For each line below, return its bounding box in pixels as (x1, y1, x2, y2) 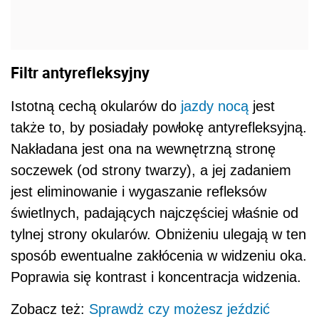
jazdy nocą (181, 98, 249, 114)
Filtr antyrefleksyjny (11, 62, 150, 83)
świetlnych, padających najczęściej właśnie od (11, 204, 298, 221)
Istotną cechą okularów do (11, 98, 181, 114)
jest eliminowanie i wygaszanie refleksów (11, 183, 266, 199)
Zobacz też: (11, 300, 89, 317)
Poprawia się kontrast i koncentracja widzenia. (11, 268, 301, 285)
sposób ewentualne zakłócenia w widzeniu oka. (11, 247, 307, 263)
